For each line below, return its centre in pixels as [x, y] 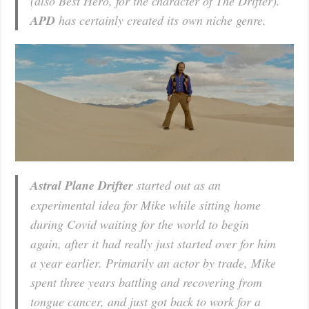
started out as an [177, 185]
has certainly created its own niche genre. [161, 20]
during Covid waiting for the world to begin [140, 224]
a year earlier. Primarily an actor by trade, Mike [153, 262]
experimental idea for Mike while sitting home [146, 205]
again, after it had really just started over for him [153, 243]
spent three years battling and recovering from [147, 282]
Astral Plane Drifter [82, 185]
